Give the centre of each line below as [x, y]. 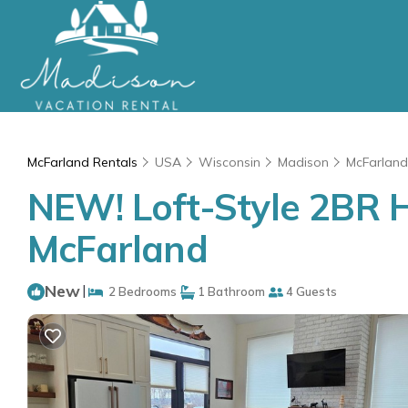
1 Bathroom [230, 291]
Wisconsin [229, 162]
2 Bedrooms [140, 291]
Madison [303, 162]
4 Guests [310, 291]
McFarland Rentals [84, 162]
